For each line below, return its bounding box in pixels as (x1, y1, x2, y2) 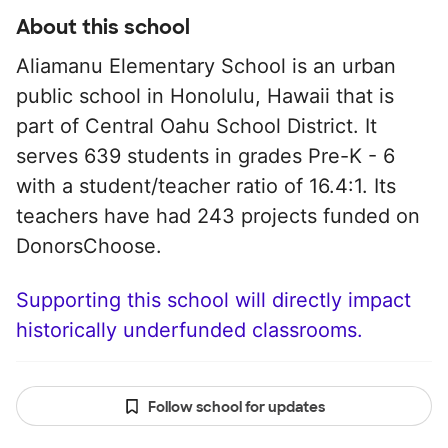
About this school (16, 14, 190, 40)
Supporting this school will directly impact (16, 288, 411, 312)
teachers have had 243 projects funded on (16, 204, 420, 228)
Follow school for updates (147, 398, 325, 416)
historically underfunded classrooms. (16, 318, 363, 342)
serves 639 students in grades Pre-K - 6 (16, 144, 395, 168)
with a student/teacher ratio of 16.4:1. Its (16, 174, 396, 198)
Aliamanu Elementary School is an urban (16, 54, 396, 78)
